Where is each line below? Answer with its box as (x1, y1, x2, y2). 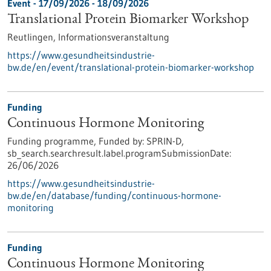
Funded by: (99, 135, 144, 147)
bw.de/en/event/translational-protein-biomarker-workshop (7, 61, 254, 73)
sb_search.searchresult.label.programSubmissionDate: (7, 147, 231, 159)
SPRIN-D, (144, 135, 184, 147)
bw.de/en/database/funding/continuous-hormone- (7, 189, 221, 201)
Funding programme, (7, 135, 99, 147)
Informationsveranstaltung (58, 31, 169, 43)
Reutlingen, (7, 31, 58, 43)
